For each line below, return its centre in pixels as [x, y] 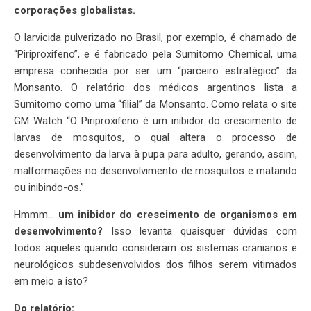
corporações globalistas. [75, 11]
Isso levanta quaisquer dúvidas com [200, 232]
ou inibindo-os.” [49, 188]
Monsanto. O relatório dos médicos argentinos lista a [155, 88]
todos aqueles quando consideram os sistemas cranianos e [155, 248]
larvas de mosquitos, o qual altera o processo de [155, 138]
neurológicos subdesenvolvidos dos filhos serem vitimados [155, 265]
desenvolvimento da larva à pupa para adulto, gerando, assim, [155, 154]
